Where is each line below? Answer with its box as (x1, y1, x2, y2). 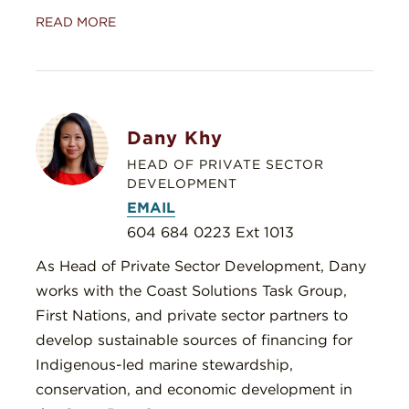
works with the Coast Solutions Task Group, (36, 282, 347, 300)
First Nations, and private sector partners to (36, 307, 348, 325)
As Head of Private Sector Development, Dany (36, 257, 366, 276)
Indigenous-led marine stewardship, (36, 356, 293, 374)
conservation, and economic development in (36, 381, 352, 399)
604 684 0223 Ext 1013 (127, 224, 294, 242)
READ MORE (36, 15, 116, 30)
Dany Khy (127, 127, 223, 150)
